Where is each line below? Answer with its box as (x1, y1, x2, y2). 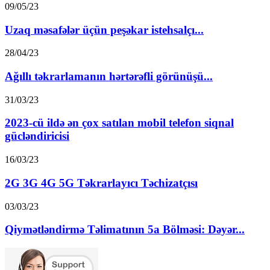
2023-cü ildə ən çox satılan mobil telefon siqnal (5, 116, 234, 130)
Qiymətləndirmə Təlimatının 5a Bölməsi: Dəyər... (5, 223, 245, 236)
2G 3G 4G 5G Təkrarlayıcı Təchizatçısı (5, 176, 198, 189)
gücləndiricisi (5, 130, 69, 143)
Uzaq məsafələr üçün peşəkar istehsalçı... (5, 23, 204, 36)
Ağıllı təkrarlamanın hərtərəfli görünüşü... (5, 69, 213, 83)
